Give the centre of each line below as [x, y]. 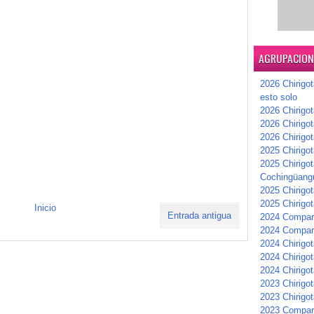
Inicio [45, 208]
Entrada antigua [199, 216]
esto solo [279, 97]
